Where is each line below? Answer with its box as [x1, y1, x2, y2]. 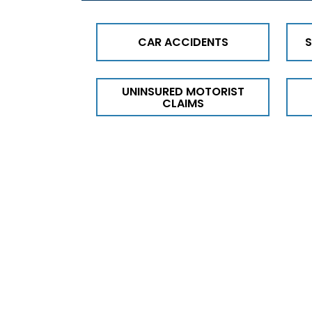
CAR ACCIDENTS [137, 34, 228, 51]
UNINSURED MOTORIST [121, 83, 244, 100]
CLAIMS [162, 95, 204, 111]
